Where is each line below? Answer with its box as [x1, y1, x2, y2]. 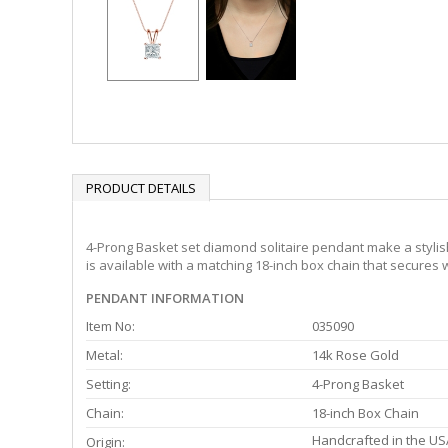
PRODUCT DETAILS [86, 179, 196, 197]
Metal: [86, 346, 123, 365]
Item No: [86, 317, 135, 336]
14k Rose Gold [312, 346, 399, 365]
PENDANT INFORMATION [86, 289, 244, 308]
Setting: [86, 375, 131, 394]
